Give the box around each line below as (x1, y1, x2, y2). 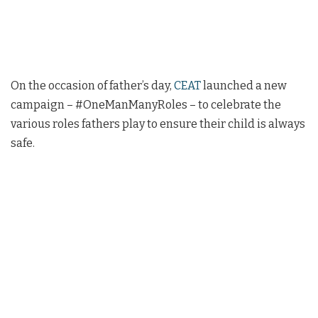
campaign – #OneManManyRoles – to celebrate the (11, 97, 281, 111)
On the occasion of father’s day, (11, 78, 174, 92)
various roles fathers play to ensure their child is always (11, 116, 305, 131)
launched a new (201, 78, 287, 92)
